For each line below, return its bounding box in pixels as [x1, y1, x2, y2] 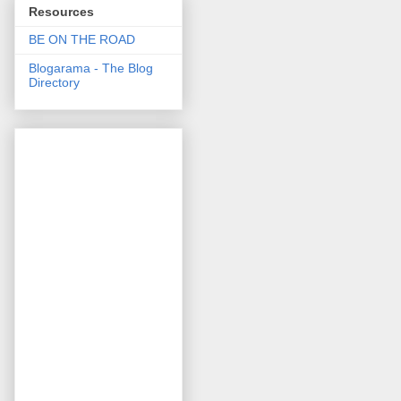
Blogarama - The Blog [29, 60, 153, 75]
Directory [29, 74, 80, 90]
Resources [29, 4, 94, 19]
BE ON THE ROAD [29, 31, 135, 47]
